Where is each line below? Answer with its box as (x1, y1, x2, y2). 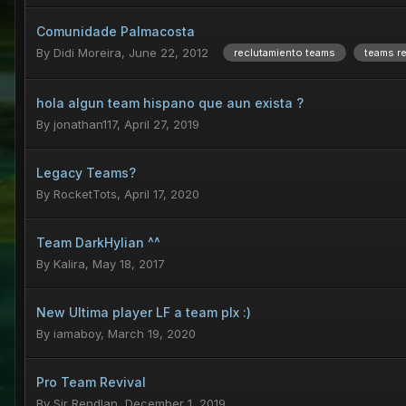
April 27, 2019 (124, 117, 199, 131)
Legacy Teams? (36, 165, 136, 180)
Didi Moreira (53, 45, 121, 61)
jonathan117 (53, 117, 117, 131)
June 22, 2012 (129, 45, 208, 61)
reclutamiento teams (234, 45, 335, 59)
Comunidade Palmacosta (36, 24, 195, 40)
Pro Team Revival (36, 374, 146, 390)
